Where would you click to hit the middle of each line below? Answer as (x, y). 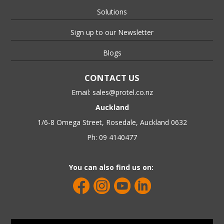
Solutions (112, 11)
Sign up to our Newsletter (112, 32)
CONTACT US (112, 77)
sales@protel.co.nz (122, 92)
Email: (82, 92)
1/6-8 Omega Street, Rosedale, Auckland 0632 (112, 122)
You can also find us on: (112, 167)
